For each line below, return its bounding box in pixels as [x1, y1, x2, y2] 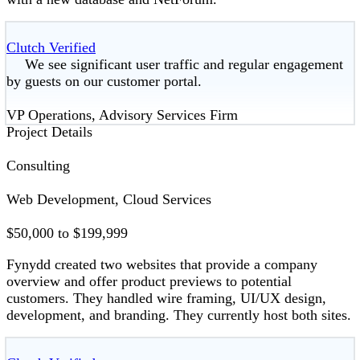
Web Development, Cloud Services [6, 191, 211, 208]
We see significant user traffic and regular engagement [24, 56, 343, 73]
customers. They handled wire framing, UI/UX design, [6, 290, 326, 307]
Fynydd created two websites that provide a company [6, 256, 317, 273]
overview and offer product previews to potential [6, 273, 292, 290]
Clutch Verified [6, 39, 96, 56]
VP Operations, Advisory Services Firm [6, 107, 238, 124]
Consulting [6, 157, 70, 174]
